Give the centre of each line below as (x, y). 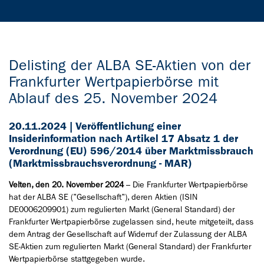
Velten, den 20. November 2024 (66, 184)
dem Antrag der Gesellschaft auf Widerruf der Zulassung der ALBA (128, 234)
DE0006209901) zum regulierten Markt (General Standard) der (122, 209)
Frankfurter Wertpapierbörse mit (114, 82)
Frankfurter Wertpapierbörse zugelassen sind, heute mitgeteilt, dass (131, 222)
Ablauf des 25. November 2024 (113, 98)
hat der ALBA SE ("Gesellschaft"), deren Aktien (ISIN (103, 197)
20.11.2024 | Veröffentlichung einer (95, 126)
